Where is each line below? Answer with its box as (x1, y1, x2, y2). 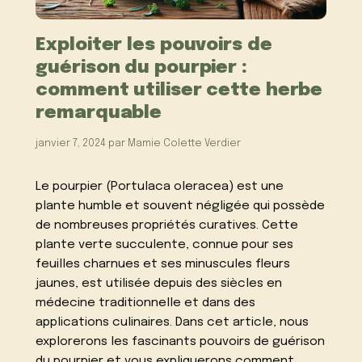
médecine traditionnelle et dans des (36, 297, 256, 310)
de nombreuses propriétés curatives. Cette (36, 219, 299, 233)
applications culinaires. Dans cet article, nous (36, 316, 309, 330)
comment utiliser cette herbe (36, 80, 323, 99)
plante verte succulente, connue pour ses (36, 238, 294, 252)
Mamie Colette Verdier (128, 137, 242, 149)
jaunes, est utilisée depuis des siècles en (36, 277, 283, 291)
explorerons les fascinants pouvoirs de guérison (36, 335, 326, 349)
